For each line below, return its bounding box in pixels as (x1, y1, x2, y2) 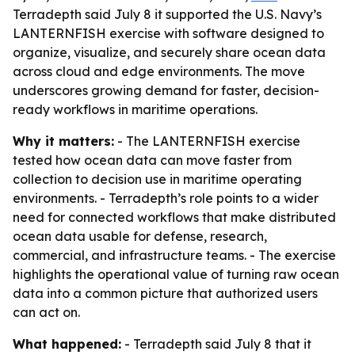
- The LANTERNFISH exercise (114, 133, 300, 149)
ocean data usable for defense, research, (13, 228, 267, 244)
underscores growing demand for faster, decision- (13, 82, 319, 98)
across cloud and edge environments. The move (13, 63, 305, 79)
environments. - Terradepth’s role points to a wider (13, 190, 319, 206)
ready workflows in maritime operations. (13, 101, 258, 117)
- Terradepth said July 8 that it (121, 336, 311, 352)
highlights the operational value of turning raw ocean (13, 266, 339, 282)
